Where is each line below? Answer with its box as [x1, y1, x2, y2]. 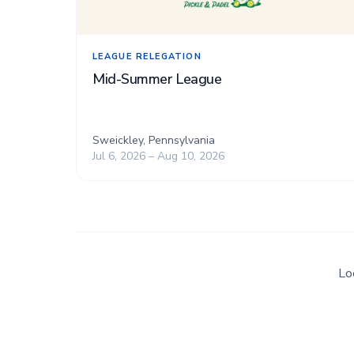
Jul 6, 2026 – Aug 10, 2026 [92, 149, 224, 164]
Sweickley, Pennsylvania [92, 133, 215, 149]
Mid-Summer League [92, 69, 222, 88]
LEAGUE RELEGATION [92, 50, 201, 62]
